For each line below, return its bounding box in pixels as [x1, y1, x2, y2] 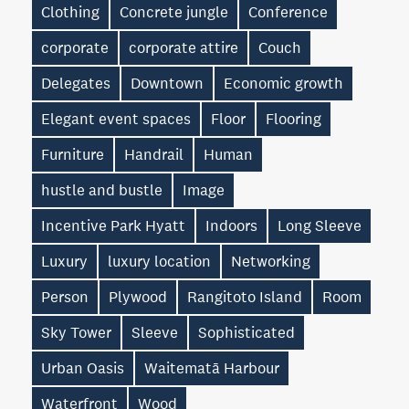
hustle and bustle [41, 180, 163, 200]
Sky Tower [41, 322, 111, 342]
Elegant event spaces [41, 109, 191, 129]
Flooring [266, 109, 321, 129]
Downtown [131, 73, 204, 93]
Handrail [124, 144, 184, 164]
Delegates [41, 73, 110, 93]
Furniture [41, 144, 104, 164]
